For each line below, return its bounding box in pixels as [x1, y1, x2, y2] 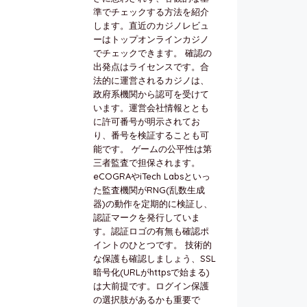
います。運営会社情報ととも [93, 101, 209, 113]
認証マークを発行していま [93, 211, 200, 223]
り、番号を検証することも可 [93, 129, 209, 140]
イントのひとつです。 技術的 [93, 238, 212, 250]
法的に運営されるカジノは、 [93, 74, 209, 86]
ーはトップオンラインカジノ [93, 33, 209, 45]
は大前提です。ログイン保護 [93, 280, 209, 291]
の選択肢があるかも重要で [93, 293, 200, 305]
